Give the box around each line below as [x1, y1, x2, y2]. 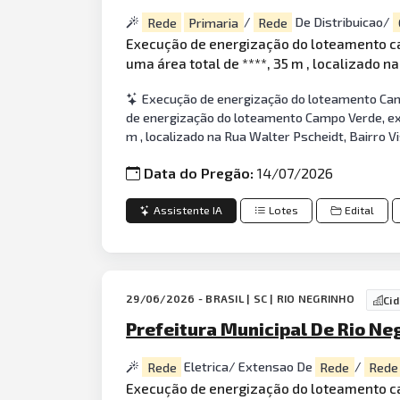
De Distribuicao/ [292, 14, 394, 30]
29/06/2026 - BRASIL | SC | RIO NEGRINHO [126, 292, 358, 305]
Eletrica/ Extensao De [180, 359, 315, 375]
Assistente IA [154, 204, 223, 218]
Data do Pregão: [144, 163, 258, 181]
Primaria [188, 14, 239, 30]
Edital [345, 204, 375, 218]
